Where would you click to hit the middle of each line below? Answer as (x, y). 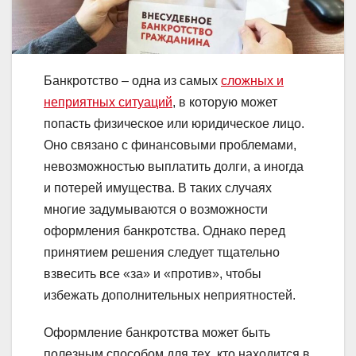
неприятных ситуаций (108, 102)
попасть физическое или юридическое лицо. (174, 124)
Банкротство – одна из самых (132, 81)
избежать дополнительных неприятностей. (170, 295)
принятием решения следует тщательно (162, 252)
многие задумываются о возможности (156, 209)
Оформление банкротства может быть (157, 333)
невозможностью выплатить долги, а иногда (174, 166)
